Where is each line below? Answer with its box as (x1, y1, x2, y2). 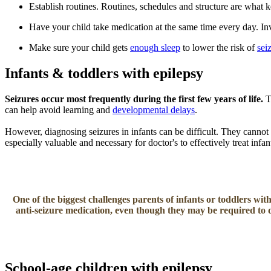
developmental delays (113, 104, 195, 115)
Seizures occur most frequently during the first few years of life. (5, 93, 266, 104)
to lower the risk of (180, 42, 257, 53)
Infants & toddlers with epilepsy (5, 65, 203, 81)
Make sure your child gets (29, 42, 130, 53)
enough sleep (130, 42, 180, 53)
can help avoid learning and (5, 104, 113, 115)
